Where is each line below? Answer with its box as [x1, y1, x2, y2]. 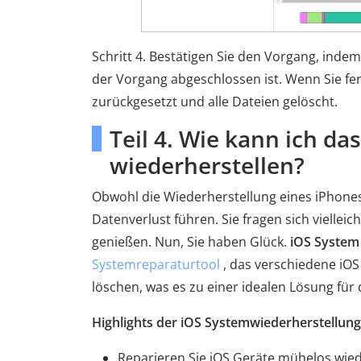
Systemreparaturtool [92, 255, 220, 273]
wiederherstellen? [110, 150, 305, 180]
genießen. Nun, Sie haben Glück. [92, 233, 290, 251]
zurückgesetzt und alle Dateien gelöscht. [92, 93, 338, 110]
